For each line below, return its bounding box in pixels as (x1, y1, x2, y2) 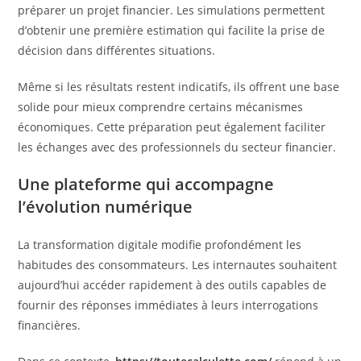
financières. (18, 317, 81, 333)
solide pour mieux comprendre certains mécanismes (18, 99, 304, 114)
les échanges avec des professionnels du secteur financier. (18, 139, 337, 155)
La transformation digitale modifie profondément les (18, 237, 302, 252)
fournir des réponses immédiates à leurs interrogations (18, 297, 319, 313)
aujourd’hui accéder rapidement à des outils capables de (18, 277, 327, 293)
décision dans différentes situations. (18, 43, 216, 58)
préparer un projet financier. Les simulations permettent (18, 2, 326, 18)
